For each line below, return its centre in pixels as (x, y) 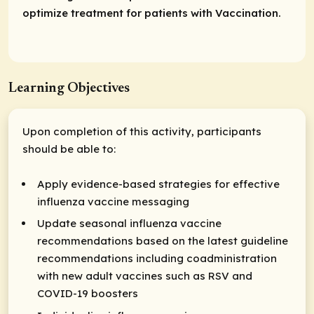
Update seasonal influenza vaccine (129, 224)
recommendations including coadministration (157, 259)
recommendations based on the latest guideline (163, 241)
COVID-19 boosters (88, 294)
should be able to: (70, 149)
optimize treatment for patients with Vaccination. (152, 13)
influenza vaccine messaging (113, 202)
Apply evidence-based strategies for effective (158, 184)
